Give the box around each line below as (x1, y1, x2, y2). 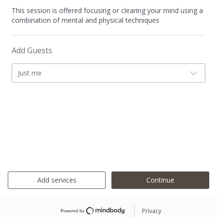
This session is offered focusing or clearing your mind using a (12, 6, 203, 15)
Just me (18, 68, 42, 77)
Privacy (142, 206, 162, 215)
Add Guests (12, 45, 52, 56)
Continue (146, 175, 174, 185)
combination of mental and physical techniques (12, 15, 159, 25)
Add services (37, 175, 77, 185)
